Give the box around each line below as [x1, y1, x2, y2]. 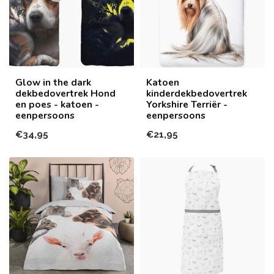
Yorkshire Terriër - [146, 97, 228, 111]
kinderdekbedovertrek [146, 86, 247, 100]
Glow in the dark [15, 75, 91, 89]
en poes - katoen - [15, 97, 99, 111]
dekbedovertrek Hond [15, 86, 116, 100]
